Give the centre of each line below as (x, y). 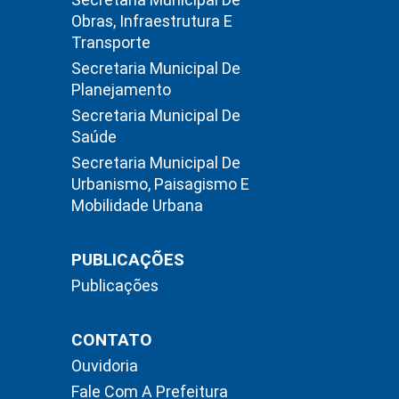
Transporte (111, 42)
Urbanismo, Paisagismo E (160, 183)
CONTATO (112, 339)
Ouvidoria (105, 365)
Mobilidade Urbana (137, 205)
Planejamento (121, 89)
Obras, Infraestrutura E (152, 20)
